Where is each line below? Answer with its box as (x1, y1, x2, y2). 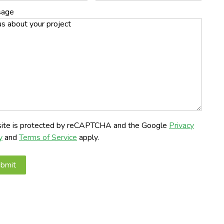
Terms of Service (19, 132, 77, 143)
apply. (77, 132, 99, 143)
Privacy (169, 120, 194, 131)
